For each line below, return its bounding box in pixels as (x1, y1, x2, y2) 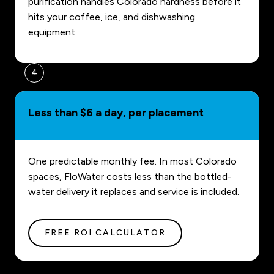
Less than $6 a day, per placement (28, 106, 204, 120)
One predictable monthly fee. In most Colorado (28, 155, 237, 168)
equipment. (28, 26, 77, 39)
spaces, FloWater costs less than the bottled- (28, 171, 232, 183)
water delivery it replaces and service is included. (28, 186, 239, 198)
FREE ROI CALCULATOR (45, 228, 166, 239)
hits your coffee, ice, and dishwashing (28, 11, 195, 23)
